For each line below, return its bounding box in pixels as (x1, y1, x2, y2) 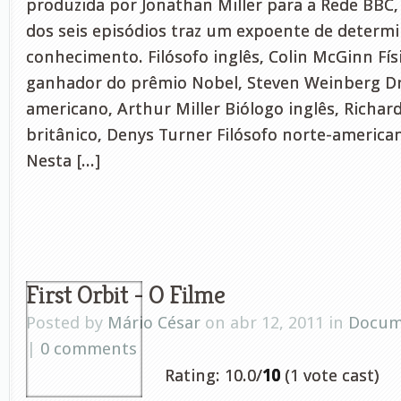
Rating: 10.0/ (165, 365, 262, 386)
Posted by (26, 312, 107, 333)
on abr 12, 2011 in (200, 312, 348, 333)
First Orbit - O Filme (26, 277, 225, 311)
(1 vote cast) (280, 365, 379, 386)
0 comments (40, 338, 137, 359)
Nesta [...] (26, 150, 100, 171)
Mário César (107, 312, 200, 333)
